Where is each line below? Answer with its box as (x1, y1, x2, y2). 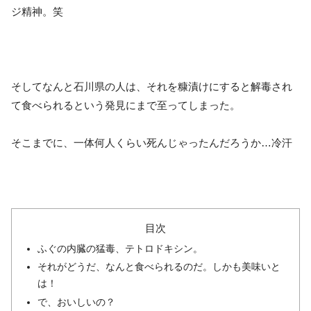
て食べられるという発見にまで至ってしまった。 (11, 99, 240, 111)
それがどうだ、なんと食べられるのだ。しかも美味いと (37, 262, 281, 273)
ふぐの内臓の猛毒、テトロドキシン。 (37, 243, 203, 254)
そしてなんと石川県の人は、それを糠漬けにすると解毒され (11, 80, 292, 92)
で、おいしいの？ (37, 296, 116, 308)
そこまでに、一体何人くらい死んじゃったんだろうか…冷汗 (11, 136, 292, 149)
